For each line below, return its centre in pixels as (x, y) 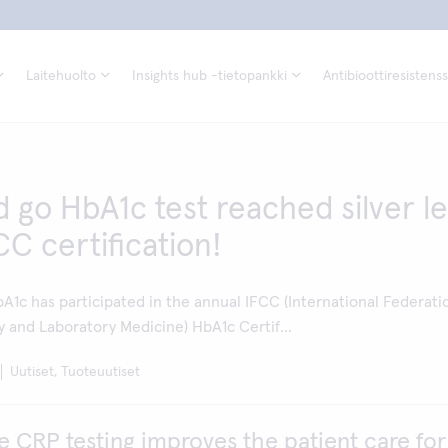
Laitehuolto (61, 76)
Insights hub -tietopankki (209, 76)
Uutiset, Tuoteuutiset (75, 372)
